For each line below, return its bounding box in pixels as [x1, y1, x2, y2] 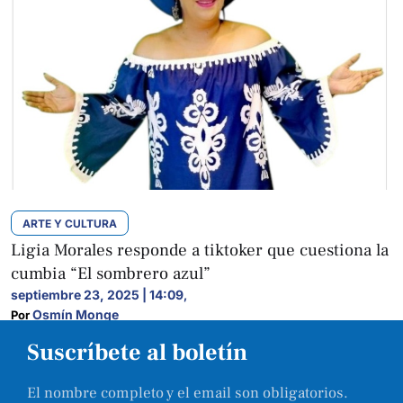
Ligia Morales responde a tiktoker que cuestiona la [11, 239, 389, 261]
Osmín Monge [32, 307, 119, 322]
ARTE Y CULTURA [22, 217, 117, 230]
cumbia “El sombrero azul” [11, 263, 210, 284]
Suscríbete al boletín [27, 337, 247, 368]
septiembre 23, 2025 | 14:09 [11, 287, 184, 302]
